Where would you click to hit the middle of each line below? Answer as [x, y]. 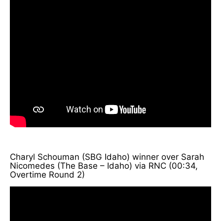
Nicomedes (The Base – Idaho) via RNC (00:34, [104, 166]
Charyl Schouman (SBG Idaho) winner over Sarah [107, 157]
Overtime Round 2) [47, 174]
